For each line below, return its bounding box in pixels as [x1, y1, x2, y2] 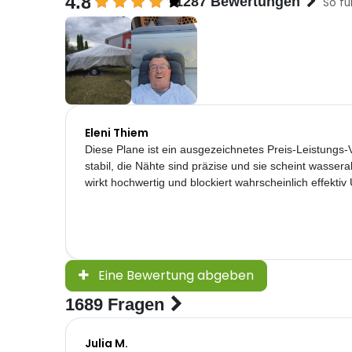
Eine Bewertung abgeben [97, 266, 254, 285]
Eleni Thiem [84, 124, 148, 141]
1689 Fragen [64, 295, 164, 315]
